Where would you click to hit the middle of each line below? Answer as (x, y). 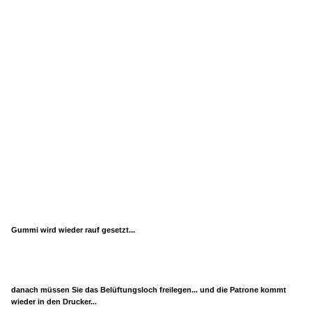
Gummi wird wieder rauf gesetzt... (73, 229)
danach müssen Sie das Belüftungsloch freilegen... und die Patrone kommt (149, 289)
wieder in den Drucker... (54, 301)
